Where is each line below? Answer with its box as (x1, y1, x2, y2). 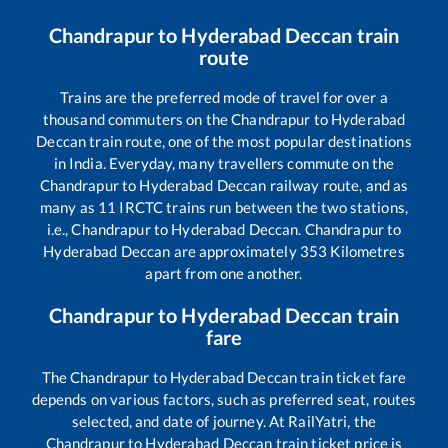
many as (40, 198, 99, 217)
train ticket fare (297, 368, 407, 387)
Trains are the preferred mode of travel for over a (60, 88, 388, 107)
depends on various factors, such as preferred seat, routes (31, 390, 417, 409)
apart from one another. (145, 264, 303, 283)
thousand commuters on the (42, 110, 232, 129)
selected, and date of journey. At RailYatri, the (71, 412, 377, 431)
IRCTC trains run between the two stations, (116, 198, 408, 217)
